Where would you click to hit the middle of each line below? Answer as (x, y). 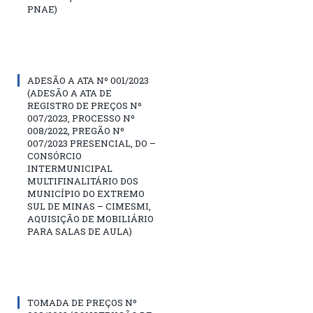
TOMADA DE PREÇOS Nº (82, 303)
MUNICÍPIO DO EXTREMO (86, 194)
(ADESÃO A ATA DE (70, 93)
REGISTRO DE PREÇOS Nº (85, 105)
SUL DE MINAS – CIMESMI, (89, 206)
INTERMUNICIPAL (70, 168)
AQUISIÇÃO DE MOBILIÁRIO (90, 219)
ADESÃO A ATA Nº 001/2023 (88, 80)
